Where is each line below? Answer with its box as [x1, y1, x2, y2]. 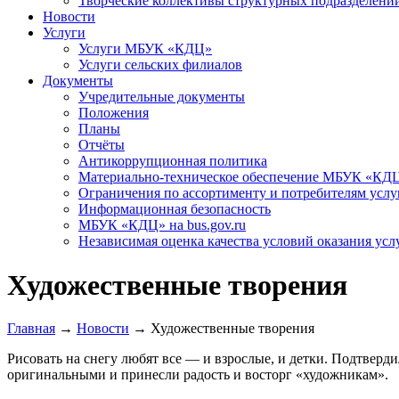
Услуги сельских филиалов [78, 57, 242, 73]
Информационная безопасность [78, 201, 271, 217]
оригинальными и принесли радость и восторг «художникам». [7, 367, 388, 383]
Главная [7, 321, 55, 337]
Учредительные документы [78, 89, 245, 105]
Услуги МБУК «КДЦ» [78, 41, 212, 57]
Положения [78, 105, 149, 121]
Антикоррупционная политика [78, 153, 267, 169]
